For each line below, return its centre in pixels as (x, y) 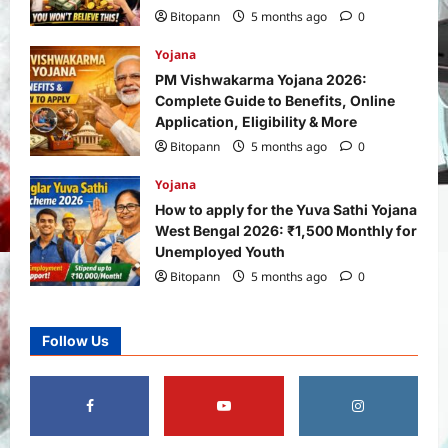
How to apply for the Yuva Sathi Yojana (286, 209)
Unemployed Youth (220, 251)
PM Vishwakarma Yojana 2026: (261, 79)
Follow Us (75, 340)
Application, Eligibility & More (256, 121)
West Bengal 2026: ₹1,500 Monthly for (286, 230)
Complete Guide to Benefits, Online (275, 100)
